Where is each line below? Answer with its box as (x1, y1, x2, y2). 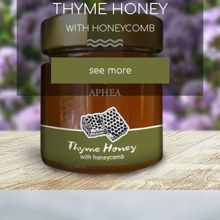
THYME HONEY (53, 1, 167, 18)
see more (88, 65, 132, 76)
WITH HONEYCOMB (65, 23, 155, 33)
